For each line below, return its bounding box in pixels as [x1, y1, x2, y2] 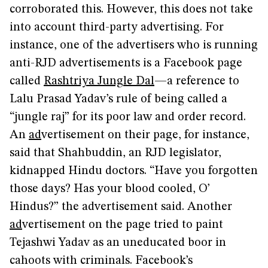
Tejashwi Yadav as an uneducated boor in [10, 237, 226, 249]
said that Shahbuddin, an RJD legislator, [10, 147, 221, 159]
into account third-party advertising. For [10, 22, 224, 33]
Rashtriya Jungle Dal [44, 75, 154, 87]
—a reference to [154, 75, 239, 87]
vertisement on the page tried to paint [22, 219, 223, 231]
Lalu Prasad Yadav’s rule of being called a [10, 93, 227, 105]
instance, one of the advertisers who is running [10, 39, 258, 51]
